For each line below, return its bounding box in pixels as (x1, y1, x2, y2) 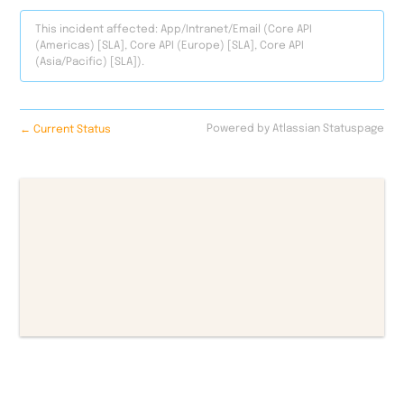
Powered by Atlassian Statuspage (206, 123, 384, 134)
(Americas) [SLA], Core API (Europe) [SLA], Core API (35, 40, 305, 51)
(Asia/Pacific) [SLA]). (35, 56, 145, 68)
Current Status (31, 124, 112, 135)
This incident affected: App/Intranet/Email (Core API (35, 23, 313, 35)
